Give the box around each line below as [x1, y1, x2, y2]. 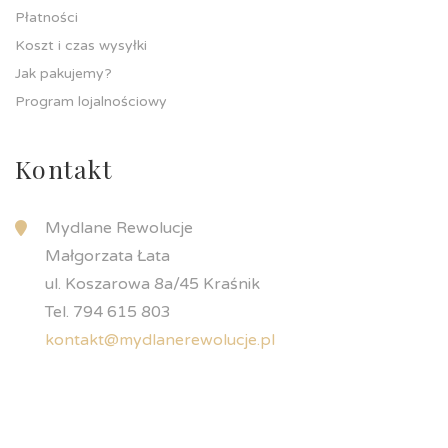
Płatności [15, 9, 78, 26]
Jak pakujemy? [15, 65, 112, 82]
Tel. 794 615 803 [45, 302, 171, 322]
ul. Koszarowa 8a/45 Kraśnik [45, 274, 260, 294]
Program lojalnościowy [15, 93, 167, 110]
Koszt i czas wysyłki [15, 37, 147, 54]
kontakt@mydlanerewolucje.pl [45, 330, 275, 350]
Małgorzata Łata [45, 246, 170, 266]
